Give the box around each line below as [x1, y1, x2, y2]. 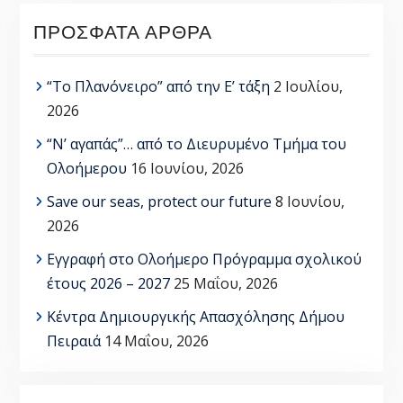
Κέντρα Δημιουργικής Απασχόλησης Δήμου [46, 306, 345, 327]
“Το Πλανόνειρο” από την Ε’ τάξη [46, 76, 270, 96]
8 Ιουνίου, [274, 191, 345, 211]
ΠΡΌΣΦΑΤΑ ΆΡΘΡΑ [32, 18, 212, 43]
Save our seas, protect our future [46, 191, 272, 211]
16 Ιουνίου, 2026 [130, 157, 244, 178]
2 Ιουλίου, [273, 76, 343, 96]
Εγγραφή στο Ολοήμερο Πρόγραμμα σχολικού [46, 248, 362, 269]
